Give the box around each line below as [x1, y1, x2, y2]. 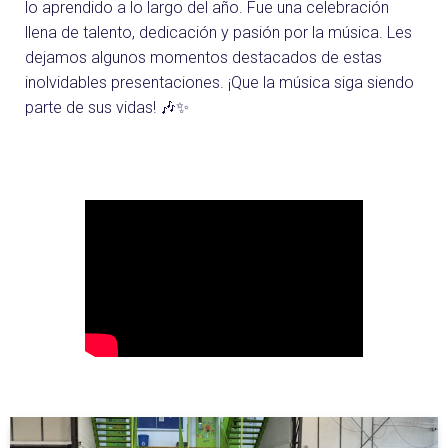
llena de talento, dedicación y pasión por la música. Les [25, 23, 412, 43]
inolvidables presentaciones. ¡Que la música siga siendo [25, 73, 414, 93]
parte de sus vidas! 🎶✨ [25, 98, 189, 118]
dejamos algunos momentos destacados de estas [25, 48, 382, 68]
